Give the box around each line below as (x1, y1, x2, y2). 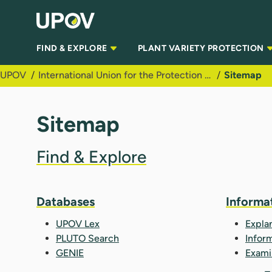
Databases (36, 194, 95, 209)
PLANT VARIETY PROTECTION (137, 43, 267, 54)
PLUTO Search (56, 232, 119, 244)
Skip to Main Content (4, 5, 98, 17)
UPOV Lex (56, 217, 100, 229)
